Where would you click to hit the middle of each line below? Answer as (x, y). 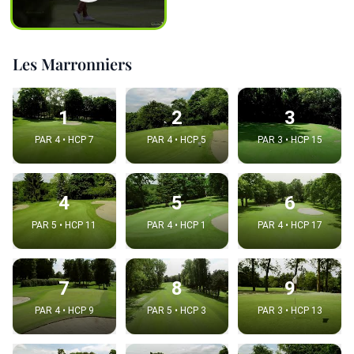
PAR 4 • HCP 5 (177, 139)
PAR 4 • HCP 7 (64, 139)
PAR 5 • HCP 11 (64, 225)
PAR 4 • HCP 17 (290, 225)
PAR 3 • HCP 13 (290, 310)
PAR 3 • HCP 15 (290, 139)
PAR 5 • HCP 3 (177, 310)
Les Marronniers (72, 63)
